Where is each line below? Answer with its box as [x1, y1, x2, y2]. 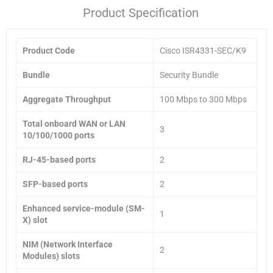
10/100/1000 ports [23, 130, 94, 140]
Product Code [23, 45, 75, 55]
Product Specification [83, 5, 199, 20]
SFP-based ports [23, 179, 88, 189]
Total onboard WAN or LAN [23, 118, 126, 129]
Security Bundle [160, 69, 218, 80]
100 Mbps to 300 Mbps [160, 94, 247, 104]
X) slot [23, 214, 48, 225]
